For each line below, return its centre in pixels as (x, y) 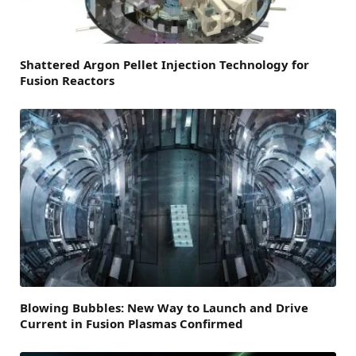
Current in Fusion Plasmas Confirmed (132, 324)
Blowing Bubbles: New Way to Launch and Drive (164, 308)
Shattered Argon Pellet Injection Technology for (164, 65)
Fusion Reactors (67, 81)
